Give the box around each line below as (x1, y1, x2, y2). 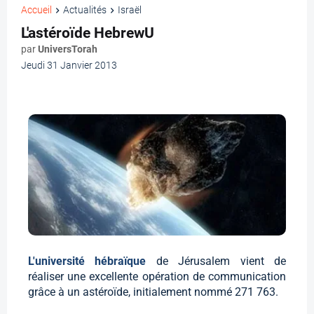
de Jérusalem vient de (156, 254, 287, 268)
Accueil (21, 4, 52, 16)
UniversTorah (38, 43, 97, 55)
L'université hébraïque (28, 254, 156, 268)
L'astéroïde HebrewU (21, 25, 154, 42)
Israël (118, 4, 142, 16)
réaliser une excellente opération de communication (28, 270, 286, 284)
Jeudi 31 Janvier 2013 (21, 60, 117, 71)
